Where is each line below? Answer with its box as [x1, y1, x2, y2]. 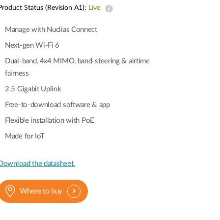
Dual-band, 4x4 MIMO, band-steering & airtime [5, 57, 150, 65]
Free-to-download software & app [5, 101, 110, 109]
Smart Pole [12, 11, 45, 18]
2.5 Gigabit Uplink [5, 85, 61, 93]
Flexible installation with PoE [5, 117, 94, 124]
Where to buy [19, 187, 63, 195]
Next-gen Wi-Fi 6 [5, 42, 60, 49]
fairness [5, 70, 31, 77]
